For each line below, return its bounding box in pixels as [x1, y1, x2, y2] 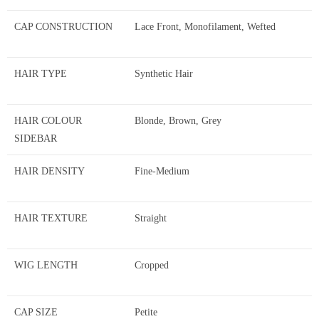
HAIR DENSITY [14, 165, 85, 177]
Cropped [135, 259, 169, 271]
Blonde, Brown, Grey [135, 115, 221, 126]
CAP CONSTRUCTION [14, 21, 113, 32]
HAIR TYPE [14, 68, 67, 79]
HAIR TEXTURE [14, 212, 88, 224]
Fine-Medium [135, 165, 189, 177]
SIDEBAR [14, 132, 57, 144]
